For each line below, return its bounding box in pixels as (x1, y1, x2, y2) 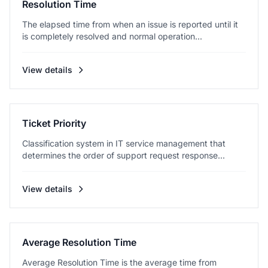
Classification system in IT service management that (22, 138, 226, 148)
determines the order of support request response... (22, 150, 225, 160)
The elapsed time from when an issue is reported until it (22, 19, 238, 29)
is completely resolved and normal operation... (22, 31, 202, 41)
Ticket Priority (22, 117, 86, 129)
